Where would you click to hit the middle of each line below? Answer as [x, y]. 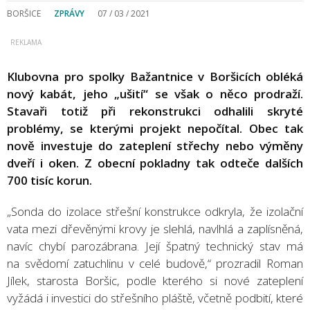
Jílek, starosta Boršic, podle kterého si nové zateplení [155, 280]
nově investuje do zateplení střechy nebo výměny [155, 145]
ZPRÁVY [69, 13]
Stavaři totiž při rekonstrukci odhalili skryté [155, 111]
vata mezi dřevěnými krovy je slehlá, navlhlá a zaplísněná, [155, 228]
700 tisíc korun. [49, 180]
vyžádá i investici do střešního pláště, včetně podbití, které [155, 298]
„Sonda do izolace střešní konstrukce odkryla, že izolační [155, 211]
